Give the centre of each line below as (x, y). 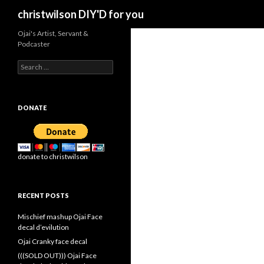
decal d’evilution (43, 227)
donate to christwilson (53, 156)
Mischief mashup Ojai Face (60, 217)
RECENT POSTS (43, 195)
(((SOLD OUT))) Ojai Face (57, 255)
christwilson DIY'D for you (81, 14)
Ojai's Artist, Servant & (53, 33)
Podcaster (34, 44)
